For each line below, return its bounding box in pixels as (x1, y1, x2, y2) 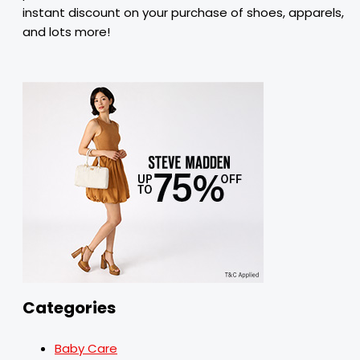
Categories (22, 297, 116, 319)
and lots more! (22, 23, 110, 40)
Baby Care (55, 340, 117, 357)
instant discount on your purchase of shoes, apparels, (22, 4, 344, 21)
